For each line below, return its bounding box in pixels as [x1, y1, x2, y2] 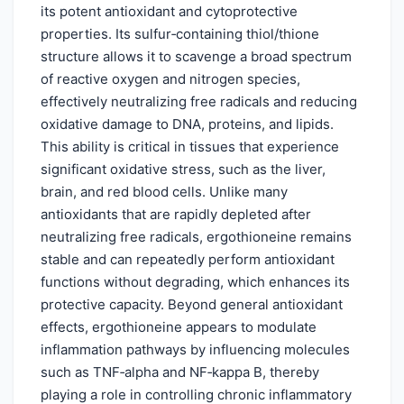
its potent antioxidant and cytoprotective [41, 2, 298, 20]
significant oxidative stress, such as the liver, [41, 160, 326, 178]
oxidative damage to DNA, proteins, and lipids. [41, 115, 334, 133]
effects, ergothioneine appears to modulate [41, 317, 317, 335]
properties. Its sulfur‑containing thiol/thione [41, 24, 319, 42]
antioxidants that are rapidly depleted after [41, 205, 311, 223]
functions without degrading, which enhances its [41, 272, 350, 290]
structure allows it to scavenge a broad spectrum [41, 47, 352, 65]
